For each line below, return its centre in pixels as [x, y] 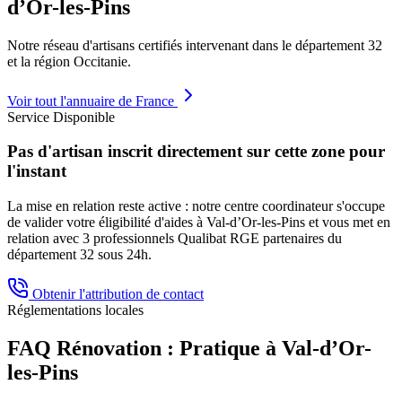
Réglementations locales [75, 310]
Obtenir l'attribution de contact [116, 293]
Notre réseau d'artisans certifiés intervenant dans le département [188, 45]
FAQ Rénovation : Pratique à [144, 348]
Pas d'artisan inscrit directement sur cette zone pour [196, 152]
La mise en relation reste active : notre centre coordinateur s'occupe [196, 205]
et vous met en [348, 222]
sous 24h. [123, 254]
